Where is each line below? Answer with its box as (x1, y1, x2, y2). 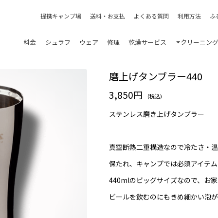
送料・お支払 (90, 12, 126, 20)
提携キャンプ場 (40, 12, 82, 20)
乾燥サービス (128, 37, 167, 47)
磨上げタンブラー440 (109, 69, 202, 83)
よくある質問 (134, 12, 169, 20)
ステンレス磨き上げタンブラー (109, 109, 204, 119)
